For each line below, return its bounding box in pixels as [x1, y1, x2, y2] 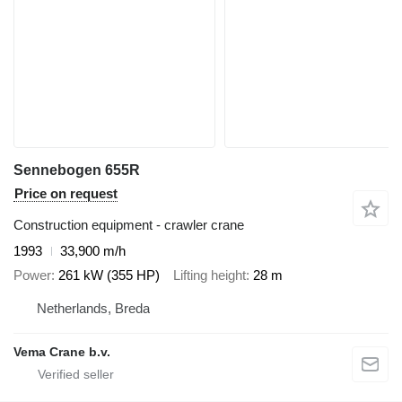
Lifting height [173, 267, 246, 283]
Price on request [14, 186, 118, 202]
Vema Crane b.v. [13, 345, 110, 360]
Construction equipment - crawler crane [13, 217, 244, 233]
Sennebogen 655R [13, 162, 140, 179]
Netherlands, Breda [37, 301, 150, 317]
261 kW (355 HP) [58, 267, 160, 283]
